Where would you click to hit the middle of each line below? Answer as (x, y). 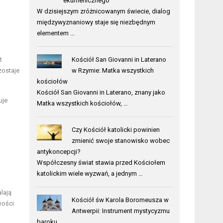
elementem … (56, 33)
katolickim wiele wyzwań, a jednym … (90, 173)
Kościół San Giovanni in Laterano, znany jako (101, 92)
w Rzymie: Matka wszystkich (112, 70)
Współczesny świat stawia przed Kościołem (101, 162)
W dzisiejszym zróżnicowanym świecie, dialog (104, 11)
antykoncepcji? (59, 151)
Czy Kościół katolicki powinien (115, 129)
